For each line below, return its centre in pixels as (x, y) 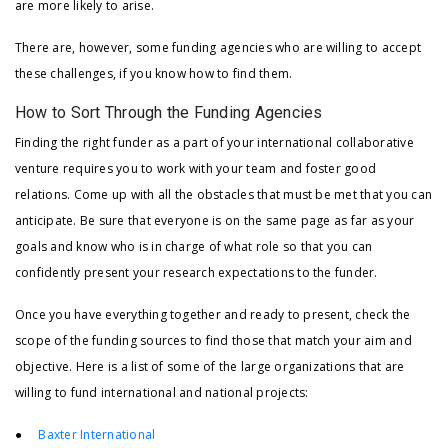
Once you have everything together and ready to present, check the (213, 315)
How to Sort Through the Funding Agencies (169, 113)
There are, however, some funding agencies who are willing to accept (218, 48)
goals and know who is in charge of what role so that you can (194, 247)
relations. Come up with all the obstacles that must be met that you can (224, 195)
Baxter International (97, 435)
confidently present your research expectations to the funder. (196, 273)
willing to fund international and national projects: (162, 393)
